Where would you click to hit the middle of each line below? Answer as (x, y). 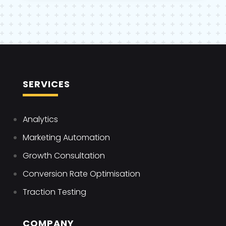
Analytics (40, 120)
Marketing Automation (66, 138)
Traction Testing (54, 192)
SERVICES (46, 84)
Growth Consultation (64, 156)
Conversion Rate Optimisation (81, 174)
